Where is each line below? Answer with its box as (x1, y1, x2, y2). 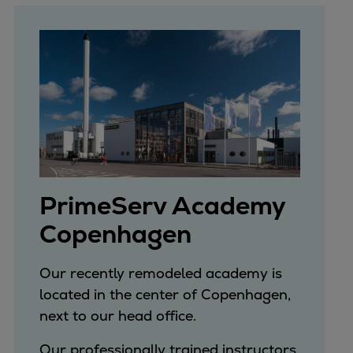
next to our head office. (39, 306, 196, 325)
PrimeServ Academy (39, 189, 285, 221)
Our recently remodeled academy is (39, 263, 282, 282)
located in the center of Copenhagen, (39, 284, 291, 303)
